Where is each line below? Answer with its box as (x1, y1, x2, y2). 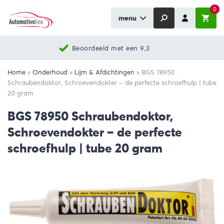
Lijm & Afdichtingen (74, 68, 134, 76)
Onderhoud (32, 68, 67, 76)
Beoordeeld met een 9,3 (71, 43, 150, 52)
